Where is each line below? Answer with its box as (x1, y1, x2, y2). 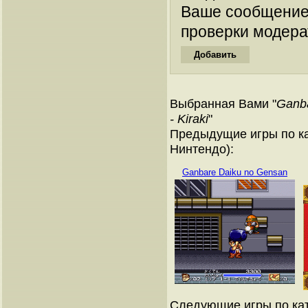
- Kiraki (170, 111, 208, 126)
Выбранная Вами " (170, 96, 276, 111)
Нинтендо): (170, 142, 234, 156)
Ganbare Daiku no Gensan (182, 167, 287, 177)
